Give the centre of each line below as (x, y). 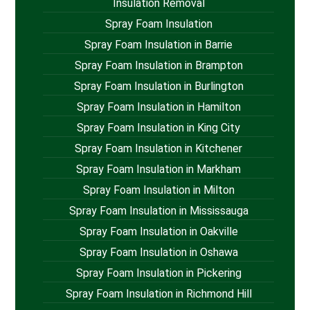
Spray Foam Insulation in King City (158, 128)
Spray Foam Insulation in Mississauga (158, 211)
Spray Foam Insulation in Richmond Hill (158, 294)
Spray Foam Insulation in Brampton (158, 66)
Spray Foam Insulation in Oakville (158, 232)
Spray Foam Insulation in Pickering (158, 273)
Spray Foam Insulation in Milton (158, 190)
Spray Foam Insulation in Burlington (158, 86)
